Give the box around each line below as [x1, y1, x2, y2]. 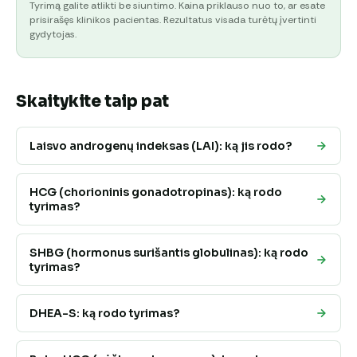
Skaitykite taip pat [16, 92, 170, 112]
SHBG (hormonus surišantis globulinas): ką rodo [29, 245, 308, 261]
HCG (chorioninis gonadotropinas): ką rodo [29, 185, 282, 200]
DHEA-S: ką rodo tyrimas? [29, 306, 179, 321]
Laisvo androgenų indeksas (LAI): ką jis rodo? [29, 139, 292, 154]
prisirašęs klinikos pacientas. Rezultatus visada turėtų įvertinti [29, 14, 316, 27]
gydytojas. [29, 28, 76, 41]
